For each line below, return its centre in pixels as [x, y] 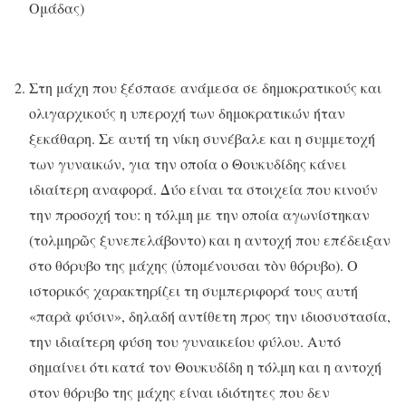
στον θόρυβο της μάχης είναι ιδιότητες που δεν [179, 392]
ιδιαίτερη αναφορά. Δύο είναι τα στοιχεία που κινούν [203, 189]
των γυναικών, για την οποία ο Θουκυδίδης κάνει [188, 164]
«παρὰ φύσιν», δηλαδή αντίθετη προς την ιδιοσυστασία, [210, 316]
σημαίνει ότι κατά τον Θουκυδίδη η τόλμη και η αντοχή [205, 367]
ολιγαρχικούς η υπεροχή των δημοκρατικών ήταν [187, 113]
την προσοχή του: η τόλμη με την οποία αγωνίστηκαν [199, 215]
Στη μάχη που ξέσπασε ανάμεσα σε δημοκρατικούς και [205, 88]
